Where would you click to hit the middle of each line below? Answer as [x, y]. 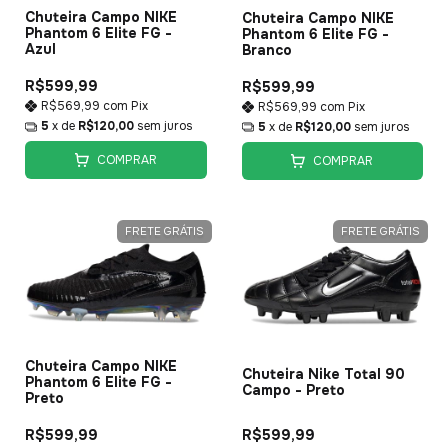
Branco [266, 49]
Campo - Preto [293, 389]
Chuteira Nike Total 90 [323, 373]
